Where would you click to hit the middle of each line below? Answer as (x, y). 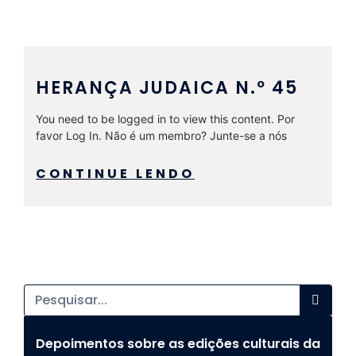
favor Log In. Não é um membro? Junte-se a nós (161, 135)
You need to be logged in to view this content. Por (165, 118)
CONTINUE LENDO (115, 173)
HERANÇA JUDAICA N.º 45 (167, 87)
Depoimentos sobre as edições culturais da (178, 343)
